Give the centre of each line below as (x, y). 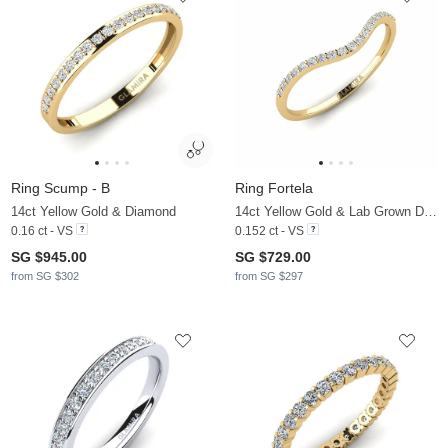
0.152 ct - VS (269, 230)
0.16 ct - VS (42, 230)
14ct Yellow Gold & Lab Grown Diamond (430, 211)
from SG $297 (269, 275)
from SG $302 (45, 275)
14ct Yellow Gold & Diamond (93, 211)
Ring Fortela (274, 187)
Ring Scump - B (60, 187)
